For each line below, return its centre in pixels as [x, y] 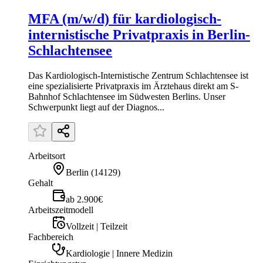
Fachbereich [51, 237]
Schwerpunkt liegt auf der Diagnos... [96, 107]
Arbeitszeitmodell [61, 210]
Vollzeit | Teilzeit [97, 227]
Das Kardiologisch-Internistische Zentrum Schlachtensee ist [138, 76]
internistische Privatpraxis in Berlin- [139, 35]
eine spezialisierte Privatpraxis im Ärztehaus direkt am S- [133, 86]
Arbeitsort [47, 156]
